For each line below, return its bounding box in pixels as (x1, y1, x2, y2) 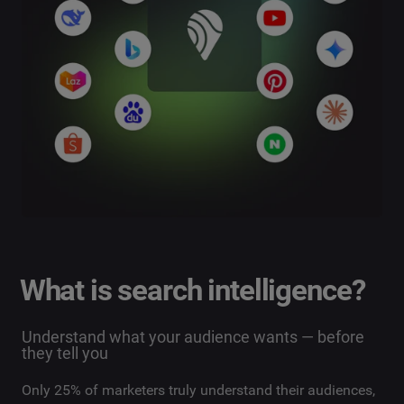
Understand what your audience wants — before (22, 327, 364, 347)
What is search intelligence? (19, 272, 365, 308)
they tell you (22, 344, 108, 363)
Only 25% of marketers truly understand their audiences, (22, 381, 375, 399)
